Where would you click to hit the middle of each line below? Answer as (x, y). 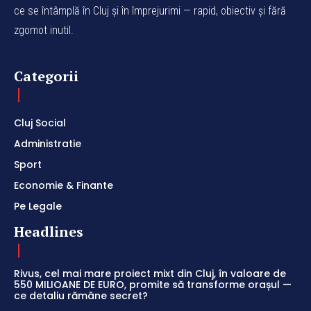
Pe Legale (38, 206)
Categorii (46, 76)
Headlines (49, 231)
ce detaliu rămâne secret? (81, 295)
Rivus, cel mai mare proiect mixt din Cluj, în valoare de (150, 273)
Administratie (48, 143)
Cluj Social (40, 123)
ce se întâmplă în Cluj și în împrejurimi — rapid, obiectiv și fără (150, 10)
